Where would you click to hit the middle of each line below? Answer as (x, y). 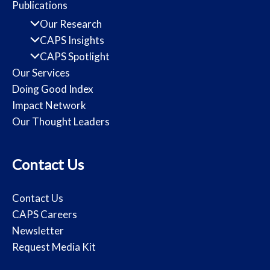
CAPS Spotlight (75, 57)
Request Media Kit (54, 247)
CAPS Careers (45, 215)
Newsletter (38, 231)
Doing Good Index (53, 89)
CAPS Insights (72, 40)
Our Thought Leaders (61, 122)
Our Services (41, 73)
